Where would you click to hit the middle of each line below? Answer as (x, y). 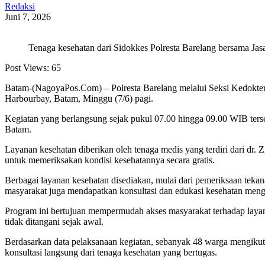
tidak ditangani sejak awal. (54, 222)
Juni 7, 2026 (28, 17)
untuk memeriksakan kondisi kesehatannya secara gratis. (110, 160)
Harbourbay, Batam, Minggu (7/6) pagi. (79, 99)
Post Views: (27, 68)
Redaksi (20, 7)
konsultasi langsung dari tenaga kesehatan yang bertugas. (111, 253)
